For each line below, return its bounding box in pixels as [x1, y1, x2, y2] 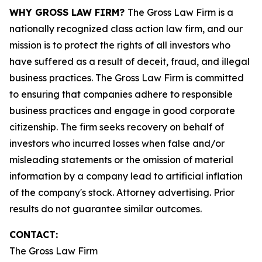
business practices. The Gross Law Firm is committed [9, 72, 244, 84]
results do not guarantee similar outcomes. [9, 203, 202, 215]
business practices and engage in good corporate [9, 105, 235, 116]
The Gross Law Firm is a [127, 6, 233, 18]
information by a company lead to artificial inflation [9, 170, 243, 182]
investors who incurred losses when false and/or [9, 137, 225, 149]
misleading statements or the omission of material [9, 154, 233, 166]
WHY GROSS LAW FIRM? [9, 6, 127, 18]
